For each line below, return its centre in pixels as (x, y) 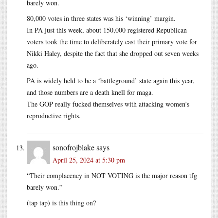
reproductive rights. (54, 115)
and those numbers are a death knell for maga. (90, 92)
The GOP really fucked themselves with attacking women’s (108, 104)
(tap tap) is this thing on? (61, 202)
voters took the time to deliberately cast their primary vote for (112, 41)
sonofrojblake (73, 147)
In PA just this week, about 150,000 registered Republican (107, 30)
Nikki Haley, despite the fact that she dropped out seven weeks (113, 53)
